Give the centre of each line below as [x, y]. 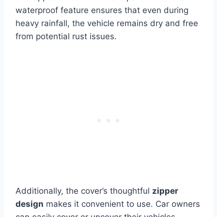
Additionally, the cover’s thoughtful [84, 191]
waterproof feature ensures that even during [102, 10]
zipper [165, 191]
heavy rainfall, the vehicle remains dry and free [107, 23]
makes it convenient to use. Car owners [122, 204]
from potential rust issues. [66, 37]
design [30, 204]
